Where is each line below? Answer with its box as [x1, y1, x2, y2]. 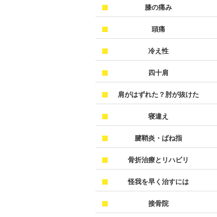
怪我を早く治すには [128, 178, 189, 186]
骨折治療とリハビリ [128, 156, 189, 164]
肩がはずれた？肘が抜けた [118, 91, 199, 98]
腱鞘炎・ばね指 [135, 134, 182, 142]
